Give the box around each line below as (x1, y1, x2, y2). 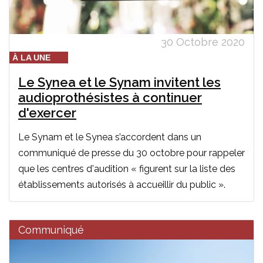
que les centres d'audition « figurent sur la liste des (18, 163, 235, 174)
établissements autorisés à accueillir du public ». (18, 178, 225, 190)
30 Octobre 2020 (161, 35, 245, 48)
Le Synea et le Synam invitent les (18, 74, 221, 90)
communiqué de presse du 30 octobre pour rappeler (18, 147, 245, 159)
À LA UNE (12, 52, 50, 62)
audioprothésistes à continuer (18, 89, 202, 105)
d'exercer (18, 104, 76, 120)
